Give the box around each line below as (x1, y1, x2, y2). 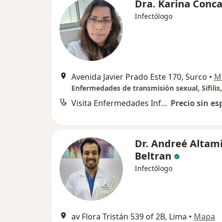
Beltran (135, 149, 171, 163)
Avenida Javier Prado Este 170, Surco (71, 71, 207, 83)
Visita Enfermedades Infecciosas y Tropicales (161, 98, 167, 109)
